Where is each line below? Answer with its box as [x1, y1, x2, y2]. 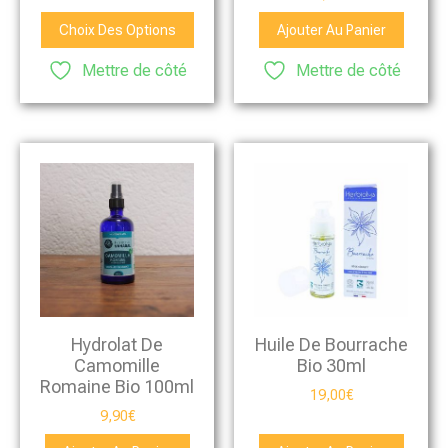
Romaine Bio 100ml [40, 376, 194, 398]
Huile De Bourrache [254, 334, 408, 356]
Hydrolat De [71, 334, 163, 356]
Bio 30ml [296, 355, 366, 377]
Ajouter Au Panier [276, 22, 386, 39]
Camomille [74, 355, 160, 377]
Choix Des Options [58, 22, 176, 39]
